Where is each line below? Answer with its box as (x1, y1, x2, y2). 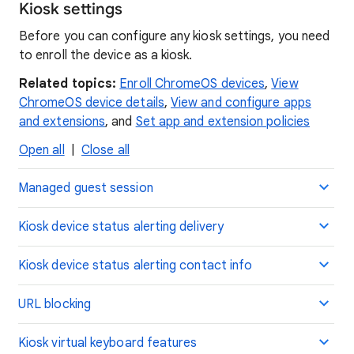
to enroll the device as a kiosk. (19, 47, 193, 63)
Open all (19, 142, 65, 158)
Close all (81, 142, 130, 158)
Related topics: (19, 76, 120, 92)
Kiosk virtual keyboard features (18, 335, 198, 351)
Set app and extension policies (135, 114, 311, 130)
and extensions (19, 114, 106, 130)
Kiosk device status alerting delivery (18, 219, 224, 235)
